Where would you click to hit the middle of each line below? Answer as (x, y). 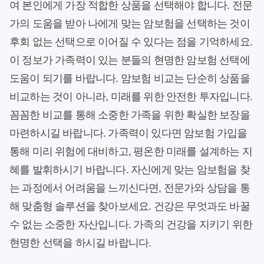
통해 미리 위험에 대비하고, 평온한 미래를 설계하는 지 (131, 152)
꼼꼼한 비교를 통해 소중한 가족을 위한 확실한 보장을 (130, 115)
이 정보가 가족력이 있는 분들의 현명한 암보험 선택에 (130, 60)
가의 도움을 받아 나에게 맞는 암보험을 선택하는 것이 (130, 24)
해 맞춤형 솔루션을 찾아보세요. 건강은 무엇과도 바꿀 (130, 207)
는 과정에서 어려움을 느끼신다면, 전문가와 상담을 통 (130, 188)
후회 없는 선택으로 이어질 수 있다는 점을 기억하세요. (131, 42)
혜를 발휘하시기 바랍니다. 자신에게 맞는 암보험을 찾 (130, 170)
